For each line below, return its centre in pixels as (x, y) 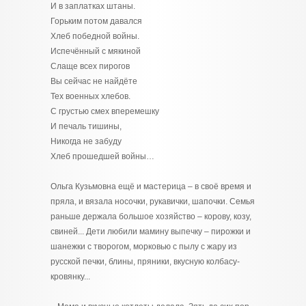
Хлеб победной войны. (95, 36)
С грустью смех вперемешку (105, 111)
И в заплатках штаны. (93, 6)
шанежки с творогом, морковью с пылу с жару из (144, 247)
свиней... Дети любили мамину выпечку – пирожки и (151, 232)
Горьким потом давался (96, 21)
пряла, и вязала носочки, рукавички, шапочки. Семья (153, 201)
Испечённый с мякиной (96, 51)
